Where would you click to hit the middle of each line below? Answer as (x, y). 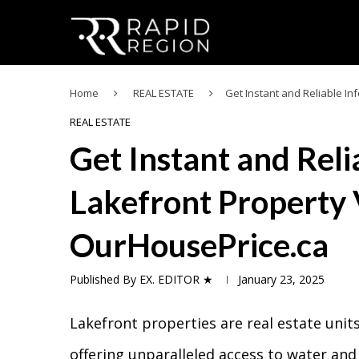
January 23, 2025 (281, 279)
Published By (105, 279)
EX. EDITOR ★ (176, 279)
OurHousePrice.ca (199, 245)
